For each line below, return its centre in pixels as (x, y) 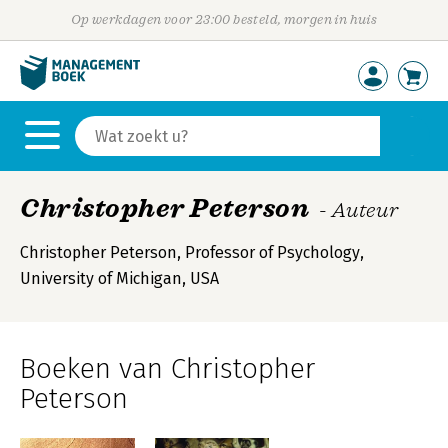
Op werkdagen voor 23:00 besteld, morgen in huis (224, 19)
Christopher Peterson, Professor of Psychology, (192, 252)
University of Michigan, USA (119, 278)
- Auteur (359, 210)
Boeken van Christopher (167, 368)
